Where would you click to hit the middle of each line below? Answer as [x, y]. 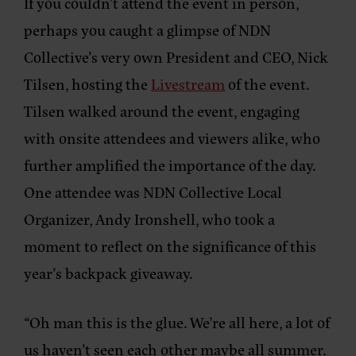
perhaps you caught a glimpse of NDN [147, 29]
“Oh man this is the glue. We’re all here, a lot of [177, 322]
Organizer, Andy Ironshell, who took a [149, 219]
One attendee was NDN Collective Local [153, 192]
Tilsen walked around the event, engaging [162, 110]
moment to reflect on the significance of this [170, 246]
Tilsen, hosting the [87, 83]
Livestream [188, 83]
